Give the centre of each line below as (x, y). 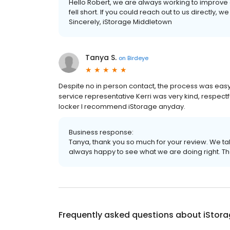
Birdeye (138, 58)
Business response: (101, 132)
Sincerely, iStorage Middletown (120, 22)
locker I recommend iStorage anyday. (122, 107)
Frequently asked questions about (131, 215)
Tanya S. (101, 57)
